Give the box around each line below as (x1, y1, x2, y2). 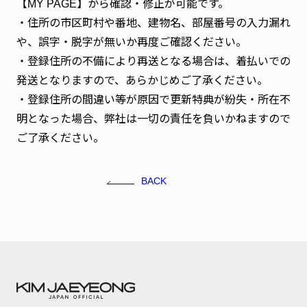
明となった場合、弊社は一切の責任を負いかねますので (16, 112, 291, 125)
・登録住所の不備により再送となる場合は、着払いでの (16, 55, 291, 67)
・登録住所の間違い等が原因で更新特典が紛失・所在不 (16, 93, 291, 106)
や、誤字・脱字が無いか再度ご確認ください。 (16, 36, 247, 48)
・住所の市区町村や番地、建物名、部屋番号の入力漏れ (16, 16, 291, 29)
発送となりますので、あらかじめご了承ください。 (16, 74, 268, 86)
